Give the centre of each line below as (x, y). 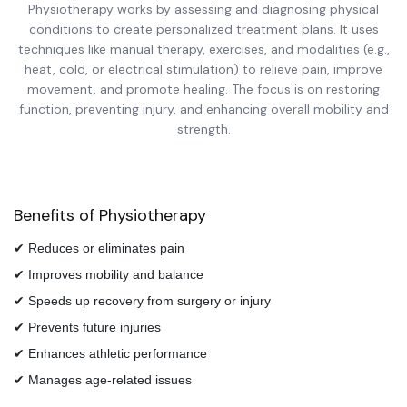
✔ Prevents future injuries (87, 327)
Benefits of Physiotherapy (110, 215)
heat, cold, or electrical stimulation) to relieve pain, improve (203, 69)
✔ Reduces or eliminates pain (99, 248)
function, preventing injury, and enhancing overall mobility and (203, 109)
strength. (203, 129)
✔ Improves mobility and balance (109, 274)
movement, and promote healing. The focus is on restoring (203, 89)
